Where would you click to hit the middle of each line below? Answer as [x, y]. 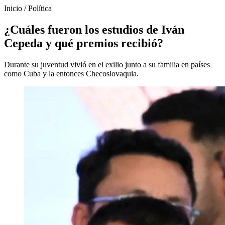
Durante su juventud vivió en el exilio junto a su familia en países [107, 64]
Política [40, 8]
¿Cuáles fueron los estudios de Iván [94, 29]
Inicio [13, 8]
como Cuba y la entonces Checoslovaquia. [71, 73]
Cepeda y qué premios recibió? [84, 43]
